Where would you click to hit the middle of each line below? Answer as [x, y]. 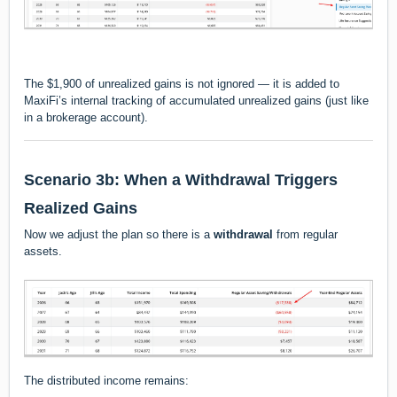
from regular [305, 234]
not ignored [226, 84]
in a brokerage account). [86, 118]
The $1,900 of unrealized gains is [111, 84]
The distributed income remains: [106, 380]
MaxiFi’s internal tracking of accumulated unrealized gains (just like [196, 101]
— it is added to [297, 84]
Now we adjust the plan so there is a [119, 234]
